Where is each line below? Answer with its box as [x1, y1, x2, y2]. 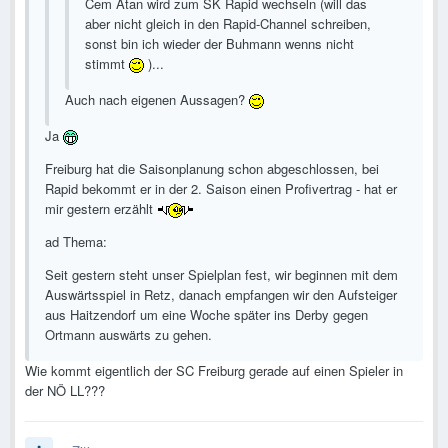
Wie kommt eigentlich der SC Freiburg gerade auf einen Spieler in [25, 361, 403, 381]
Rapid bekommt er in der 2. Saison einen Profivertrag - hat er [45, 179, 397, 199]
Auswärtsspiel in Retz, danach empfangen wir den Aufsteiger [45, 285, 397, 305]
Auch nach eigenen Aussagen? [65, 90, 249, 110]
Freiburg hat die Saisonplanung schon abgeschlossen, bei [45, 159, 379, 179]
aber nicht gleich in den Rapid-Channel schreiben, [85, 14, 371, 34]
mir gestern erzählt [45, 199, 157, 219]
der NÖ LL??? [25, 381, 105, 401]
